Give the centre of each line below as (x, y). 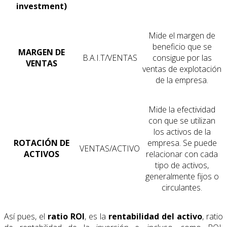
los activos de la (182, 132)
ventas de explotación (182, 69)
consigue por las (182, 58)
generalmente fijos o (182, 177)
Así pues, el (26, 217)
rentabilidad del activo (155, 217)
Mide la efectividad (182, 110)
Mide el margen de (182, 36)
